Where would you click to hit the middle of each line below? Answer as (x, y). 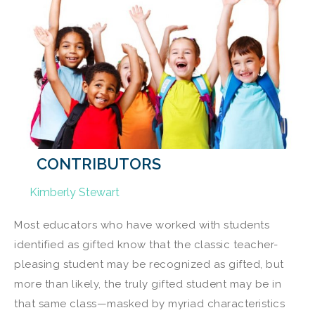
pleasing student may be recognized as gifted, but (149, 264)
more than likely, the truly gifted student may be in (148, 284)
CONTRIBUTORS (99, 163)
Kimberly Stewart (75, 192)
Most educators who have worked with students (142, 225)
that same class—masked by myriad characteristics (149, 303)
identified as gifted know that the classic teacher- (146, 244)
